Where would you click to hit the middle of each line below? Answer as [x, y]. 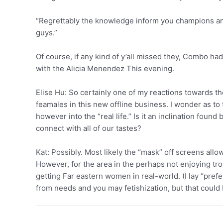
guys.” [47, 33]
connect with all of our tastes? [89, 128]
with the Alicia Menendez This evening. [105, 68]
